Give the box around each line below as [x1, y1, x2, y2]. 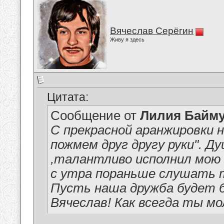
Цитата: [47, 90, 88, 104]
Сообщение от [50, 108, 140, 123]
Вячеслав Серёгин [110, 25, 193, 36]
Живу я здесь [110, 36, 144, 42]
